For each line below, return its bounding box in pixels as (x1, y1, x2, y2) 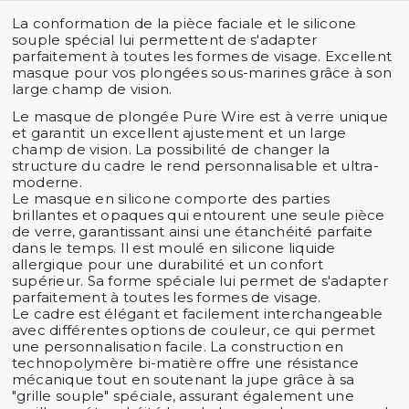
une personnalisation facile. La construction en (11, 337, 344, 355)
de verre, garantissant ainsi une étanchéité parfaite (11, 222, 372, 240)
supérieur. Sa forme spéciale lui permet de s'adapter (11, 271, 388, 289)
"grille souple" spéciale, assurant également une (11, 386, 354, 404)
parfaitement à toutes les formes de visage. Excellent (11, 47, 393, 65)
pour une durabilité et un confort (83, 255, 323, 273)
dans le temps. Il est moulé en (11, 238, 232, 257)
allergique (11, 255, 84, 273)
